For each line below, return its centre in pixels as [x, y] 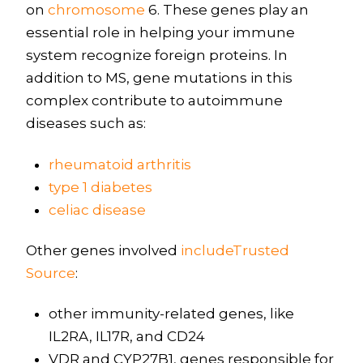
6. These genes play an [226, 10]
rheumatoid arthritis [120, 164]
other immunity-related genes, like [171, 314]
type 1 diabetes [100, 187]
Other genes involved [103, 250]
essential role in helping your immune [160, 33]
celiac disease [97, 209]
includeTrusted [235, 250]
